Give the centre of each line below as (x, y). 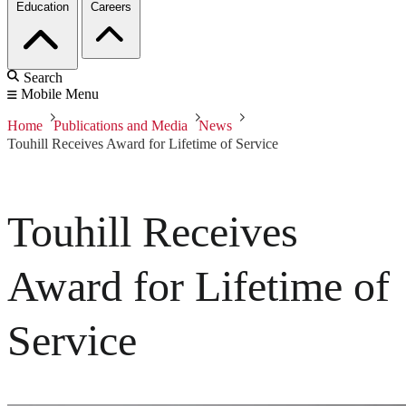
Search (43, 78)
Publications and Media (121, 126)
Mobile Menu (60, 94)
